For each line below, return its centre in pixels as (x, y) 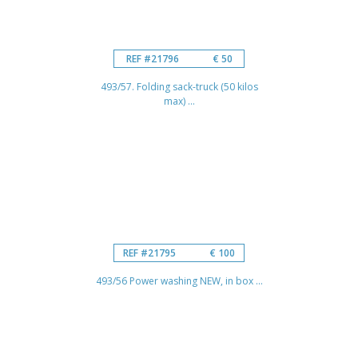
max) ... (179, 101)
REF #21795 (149, 253)
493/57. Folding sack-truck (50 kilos (179, 86)
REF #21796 (152, 58)
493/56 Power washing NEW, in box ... (179, 280)
